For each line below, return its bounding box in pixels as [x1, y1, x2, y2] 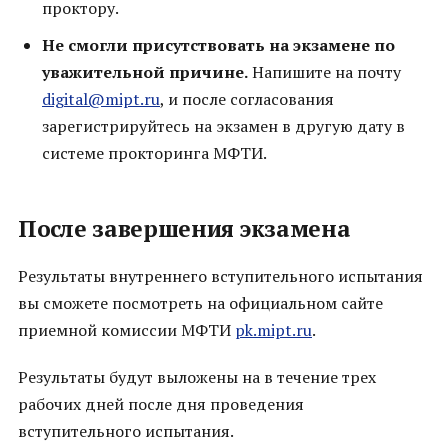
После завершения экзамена [18, 213, 351, 245]
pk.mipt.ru [235, 319, 312, 342]
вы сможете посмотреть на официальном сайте [18, 292, 383, 315]
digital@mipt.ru [42, 88, 160, 111]
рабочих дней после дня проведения [18, 393, 304, 416]
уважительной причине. [42, 61, 248, 84]
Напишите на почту [248, 61, 401, 84]
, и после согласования [160, 88, 334, 111]
